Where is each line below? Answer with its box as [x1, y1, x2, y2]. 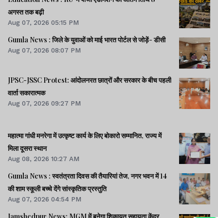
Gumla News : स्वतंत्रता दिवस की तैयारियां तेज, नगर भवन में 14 [8, 171, 167, 181]
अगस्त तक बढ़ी [8, 7, 44, 17]
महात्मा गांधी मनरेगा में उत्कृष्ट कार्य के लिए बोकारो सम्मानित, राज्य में [8, 130, 162, 140]
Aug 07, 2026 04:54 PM [8, 195, 81, 203]
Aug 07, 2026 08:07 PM [8, 46, 81, 54]
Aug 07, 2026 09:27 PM [8, 99, 81, 108]
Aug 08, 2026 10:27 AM [8, 154, 79, 163]
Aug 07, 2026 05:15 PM [8, 18, 79, 27]
